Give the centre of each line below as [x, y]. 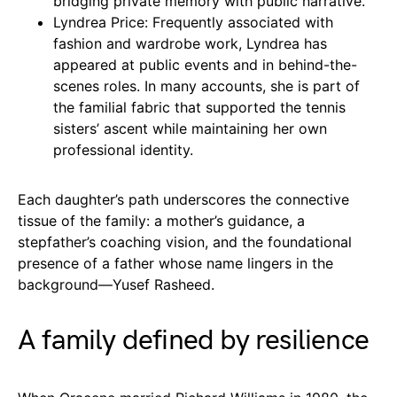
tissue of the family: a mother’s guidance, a [161, 220]
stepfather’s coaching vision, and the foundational [185, 241]
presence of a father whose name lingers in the [175, 263]
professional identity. [123, 149]
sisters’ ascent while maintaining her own [190, 128]
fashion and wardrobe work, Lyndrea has [190, 43]
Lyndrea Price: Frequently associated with [193, 22]
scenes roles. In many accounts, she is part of [206, 86]
